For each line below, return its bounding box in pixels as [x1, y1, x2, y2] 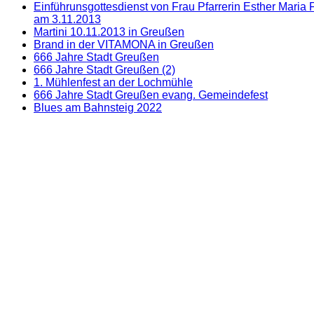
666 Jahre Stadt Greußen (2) [34, 63, 175, 76]
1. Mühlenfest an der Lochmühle [34, 76, 193, 88]
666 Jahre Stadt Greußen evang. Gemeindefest [34, 88, 268, 101]
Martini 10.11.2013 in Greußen [34, 25, 184, 38]
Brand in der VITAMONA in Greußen [34, 38, 214, 50]
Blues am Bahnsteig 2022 [34, 101, 162, 114]
